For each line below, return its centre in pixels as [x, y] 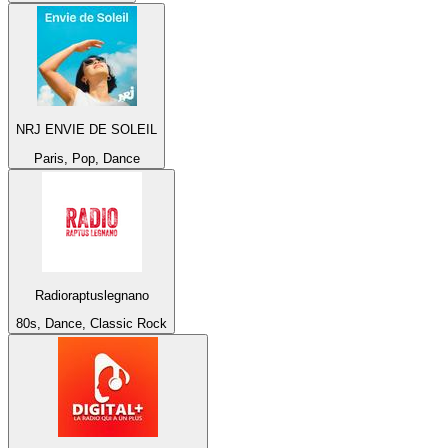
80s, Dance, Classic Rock [91, 324]
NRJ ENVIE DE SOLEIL [86, 130]
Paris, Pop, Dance [86, 158]
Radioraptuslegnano [91, 296]
